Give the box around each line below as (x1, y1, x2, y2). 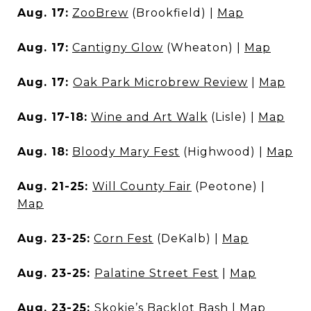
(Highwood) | (180, 145, 267, 158)
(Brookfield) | (128, 6, 217, 19)
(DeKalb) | (153, 232, 222, 245)
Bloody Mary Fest (72, 145, 180, 158)
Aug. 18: (17, 145, 69, 158)
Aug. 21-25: (17, 180, 92, 193)
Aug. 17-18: (17, 110, 87, 124)
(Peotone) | (192, 180, 265, 193)
